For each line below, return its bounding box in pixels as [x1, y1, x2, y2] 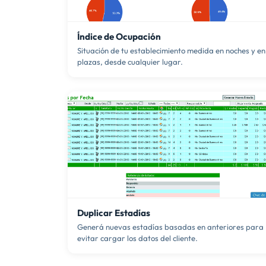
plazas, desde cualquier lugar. [77, 56, 183, 66]
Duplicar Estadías [77, 207, 150, 218]
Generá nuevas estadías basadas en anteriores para [77, 221, 264, 232]
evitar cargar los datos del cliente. [77, 233, 198, 243]
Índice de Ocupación [77, 31, 161, 43]
